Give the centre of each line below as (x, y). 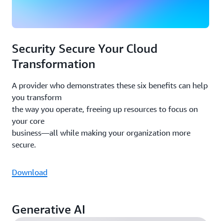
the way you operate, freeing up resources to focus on (105, 109)
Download (30, 172)
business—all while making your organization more (101, 133)
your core (28, 121)
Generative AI (49, 209)
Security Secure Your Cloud (85, 49)
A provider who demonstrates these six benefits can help (110, 86)
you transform (37, 97)
